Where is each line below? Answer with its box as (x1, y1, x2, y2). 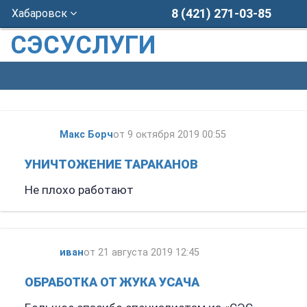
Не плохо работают (24, 182, 134, 197)
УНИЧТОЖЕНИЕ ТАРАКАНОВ (24, 156, 198, 171)
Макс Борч (59, 128, 113, 140)
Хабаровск (12, 7, 71, 20)
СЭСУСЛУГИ (10, 31, 156, 60)
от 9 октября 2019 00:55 (112, 128, 226, 140)
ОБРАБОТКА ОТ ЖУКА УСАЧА (24, 274, 199, 289)
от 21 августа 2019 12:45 (83, 246, 199, 258)
